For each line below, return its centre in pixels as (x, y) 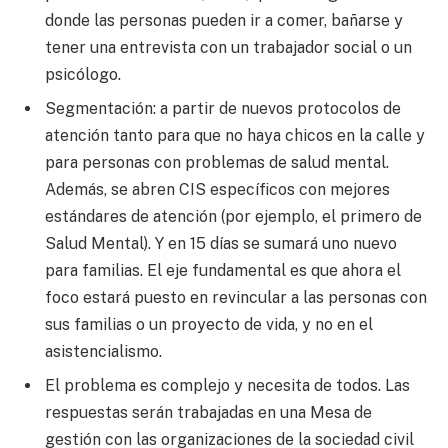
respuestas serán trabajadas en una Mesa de (208, 413)
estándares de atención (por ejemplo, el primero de (233, 217)
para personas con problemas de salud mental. (217, 163)
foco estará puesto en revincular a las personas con (236, 298)
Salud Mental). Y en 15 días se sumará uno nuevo (221, 244)
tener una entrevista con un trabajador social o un (228, 48)
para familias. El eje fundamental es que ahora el (223, 271)
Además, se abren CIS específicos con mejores (217, 190)
